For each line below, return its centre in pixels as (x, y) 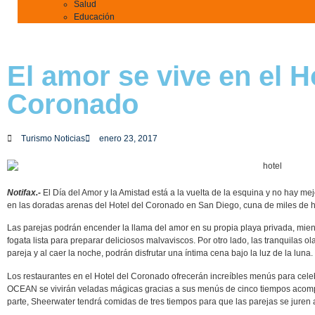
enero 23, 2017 (128, 139)
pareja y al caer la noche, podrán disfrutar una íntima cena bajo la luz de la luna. (160, 253)
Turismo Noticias (53, 139)
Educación (94, 17)
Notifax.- (25, 192)
